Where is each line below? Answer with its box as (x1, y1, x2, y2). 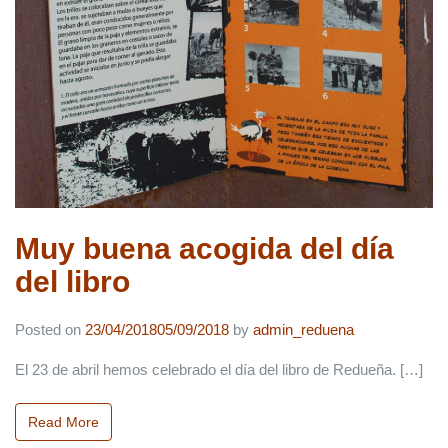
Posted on (15, 321, 85, 338)
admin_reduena (253, 321, 354, 338)
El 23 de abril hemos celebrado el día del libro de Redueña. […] (15, 361, 423, 378)
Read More (28, 413, 99, 430)
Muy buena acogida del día (15, 232, 394, 265)
